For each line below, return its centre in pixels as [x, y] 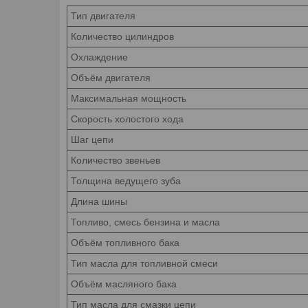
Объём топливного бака [125, 242]
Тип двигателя [103, 15]
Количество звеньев [115, 160]
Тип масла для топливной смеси [144, 263]
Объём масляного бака [124, 284]
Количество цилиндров [122, 36]
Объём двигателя [111, 77]
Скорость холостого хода [127, 119]
